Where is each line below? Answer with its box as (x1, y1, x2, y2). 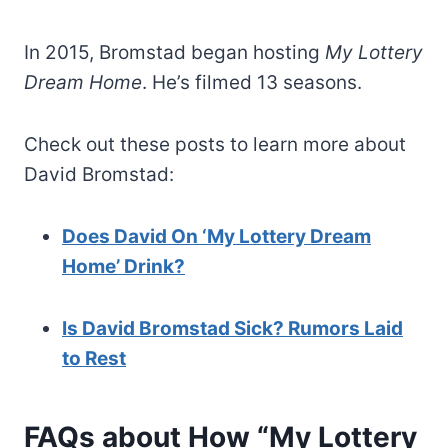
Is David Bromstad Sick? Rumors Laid (62, 316, 403, 340)
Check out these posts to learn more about (24, 132, 406, 156)
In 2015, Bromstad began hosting (24, 40, 325, 64)
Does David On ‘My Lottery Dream (62, 224, 371, 248)
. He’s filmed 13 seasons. (142, 70, 362, 94)
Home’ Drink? (62, 254, 185, 278)
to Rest (62, 346, 126, 370)
